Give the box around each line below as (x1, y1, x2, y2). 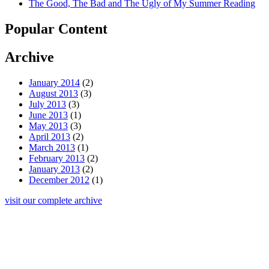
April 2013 (29, 131, 70, 142)
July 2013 (29, 98, 66, 109)
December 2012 (29, 174, 89, 185)
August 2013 (29, 88, 78, 98)
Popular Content (5, 20, 107, 37)
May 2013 (29, 120, 68, 131)
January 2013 (29, 163, 80, 174)
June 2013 (29, 109, 68, 120)
